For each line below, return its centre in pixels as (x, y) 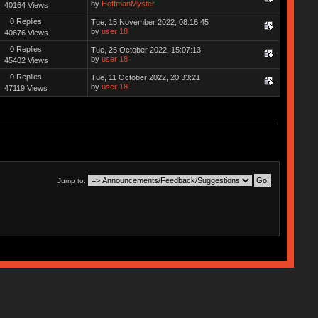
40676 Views (26, 32)
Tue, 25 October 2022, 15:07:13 (146, 49)
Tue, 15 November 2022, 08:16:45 (149, 22)
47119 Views (26, 88)
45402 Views (26, 60)
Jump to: (72, 180)
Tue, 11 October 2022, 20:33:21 (145, 77)
